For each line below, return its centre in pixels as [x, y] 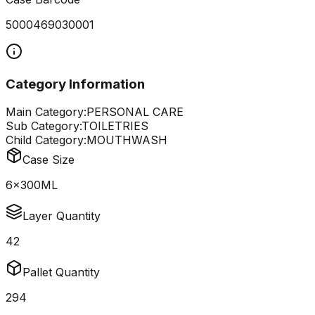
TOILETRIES [115, 126]
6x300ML [32, 185]
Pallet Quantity [61, 272]
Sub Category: [44, 126]
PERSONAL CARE [135, 112]
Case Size [49, 160]
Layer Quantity [62, 216]
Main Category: [46, 112]
